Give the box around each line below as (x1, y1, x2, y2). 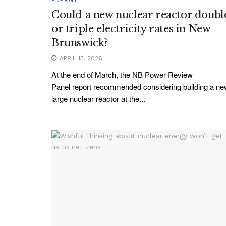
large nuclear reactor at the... (51, 93, 145, 104)
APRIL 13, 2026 (58, 54, 102, 62)
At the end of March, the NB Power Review (51, 69, 193, 80)
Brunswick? (51, 36, 108, 49)
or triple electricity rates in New (51, 22, 210, 35)
